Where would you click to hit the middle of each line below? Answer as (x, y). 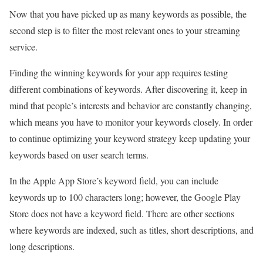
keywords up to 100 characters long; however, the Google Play (125, 197)
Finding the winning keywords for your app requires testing (119, 72)
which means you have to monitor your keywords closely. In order (131, 122)
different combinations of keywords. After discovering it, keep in (128, 89)
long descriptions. (42, 246)
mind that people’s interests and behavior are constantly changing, (131, 105)
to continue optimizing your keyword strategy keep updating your (130, 138)
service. (25, 46)
